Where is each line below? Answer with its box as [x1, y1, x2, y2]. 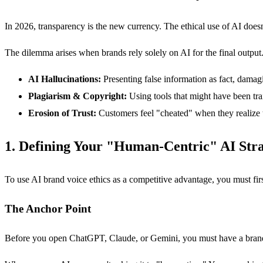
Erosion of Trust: [28, 108, 96, 119]
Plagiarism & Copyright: [28, 91, 127, 102]
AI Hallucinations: [28, 74, 101, 85]
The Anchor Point [5, 202, 91, 215]
